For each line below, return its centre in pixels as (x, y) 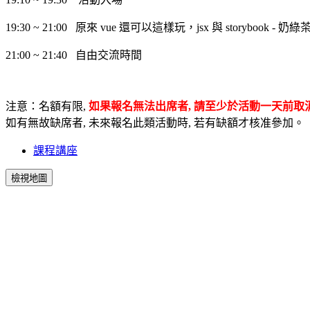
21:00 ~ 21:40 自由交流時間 (74, 55)
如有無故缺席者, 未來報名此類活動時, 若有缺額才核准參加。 (155, 122)
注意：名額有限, (46, 106)
